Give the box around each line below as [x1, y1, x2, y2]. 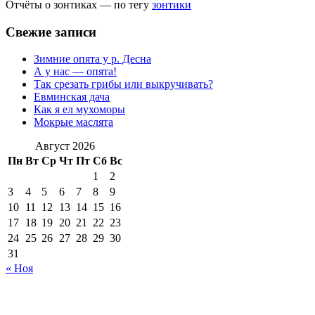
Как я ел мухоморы [34, 103, 125, 116]
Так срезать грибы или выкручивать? [34, 78, 213, 91]
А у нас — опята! [34, 65, 117, 78]
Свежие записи [6, 24, 96, 39]
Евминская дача [34, 91, 110, 103]
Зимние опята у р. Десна [34, 53, 151, 65]
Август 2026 [35, 140, 95, 153]
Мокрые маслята [34, 116, 113, 129]
